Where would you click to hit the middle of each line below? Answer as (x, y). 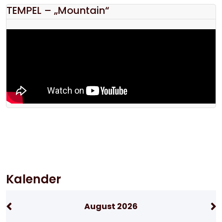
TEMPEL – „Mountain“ (58, 9)
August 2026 (111, 205)
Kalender (33, 177)
